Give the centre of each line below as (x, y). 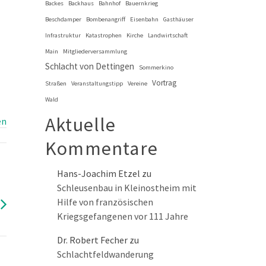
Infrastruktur (63, 36)
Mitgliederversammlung (95, 52)
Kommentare (102, 149)
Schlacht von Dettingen (90, 66)
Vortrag (164, 83)
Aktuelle (81, 125)
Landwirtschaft (168, 36)
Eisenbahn (144, 20)
